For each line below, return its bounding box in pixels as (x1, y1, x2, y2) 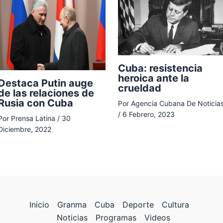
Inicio (29, 200, 50, 210)
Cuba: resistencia (117, 62, 203, 74)
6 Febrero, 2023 (122, 110, 175, 118)
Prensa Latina (11, 114, 57, 123)
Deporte (122, 200, 154, 210)
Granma (57, 200, 87, 210)
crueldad (117, 82, 161, 94)
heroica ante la (117, 72, 189, 84)
